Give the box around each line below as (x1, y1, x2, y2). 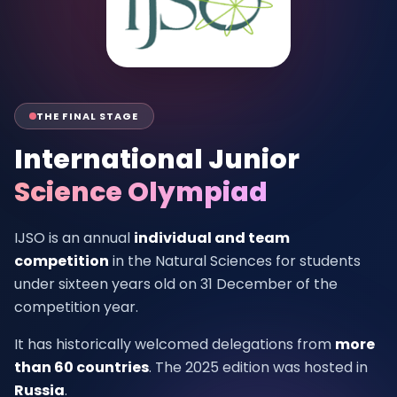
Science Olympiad (14, 174, 268, 211)
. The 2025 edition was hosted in (149, 357, 368, 378)
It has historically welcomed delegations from (14, 334, 335, 354)
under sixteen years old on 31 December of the (14, 274, 338, 294)
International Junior (14, 141, 300, 178)
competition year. (14, 297, 138, 317)
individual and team (134, 228, 290, 248)
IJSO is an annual (14, 228, 134, 248)
